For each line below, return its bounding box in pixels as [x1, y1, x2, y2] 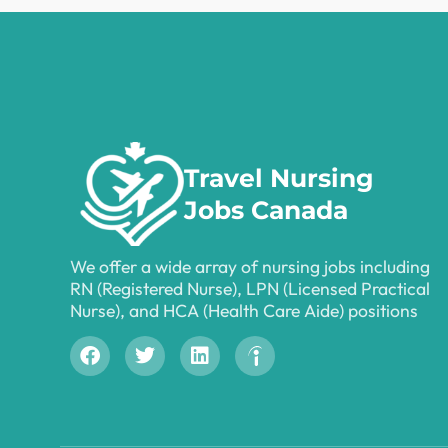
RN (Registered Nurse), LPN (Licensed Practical [70, 276, 430, 300]
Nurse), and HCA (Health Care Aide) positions [70, 298, 418, 322]
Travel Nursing [183, 162, 374, 193]
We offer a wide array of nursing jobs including [70, 254, 430, 278]
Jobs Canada [183, 194, 348, 225]
